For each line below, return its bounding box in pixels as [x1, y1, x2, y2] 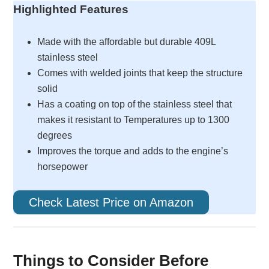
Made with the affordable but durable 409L [37, 37, 216, 47]
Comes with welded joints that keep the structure [37, 68, 243, 78]
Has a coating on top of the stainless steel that [37, 99, 232, 109]
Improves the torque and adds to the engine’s [37, 146, 229, 156]
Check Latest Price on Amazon [29, 196, 194, 209]
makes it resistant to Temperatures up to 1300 [37, 115, 230, 125]
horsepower [37, 162, 88, 172]
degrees [37, 130, 73, 141]
